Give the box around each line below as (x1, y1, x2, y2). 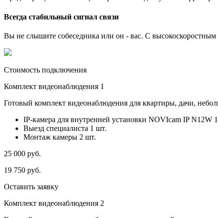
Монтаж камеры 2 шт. (23, 132, 96, 141)
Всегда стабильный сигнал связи (4, 12, 119, 21)
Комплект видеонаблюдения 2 (4, 199, 104, 207)
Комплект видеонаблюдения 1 (4, 82, 104, 91)
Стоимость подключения (4, 65, 87, 74)
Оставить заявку (4, 182, 58, 191)
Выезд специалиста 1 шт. (23, 124, 107, 132)
